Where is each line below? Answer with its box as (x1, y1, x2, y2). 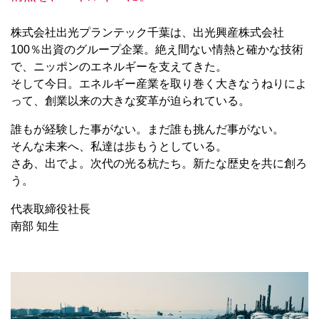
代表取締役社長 (11, 203, 90, 216)
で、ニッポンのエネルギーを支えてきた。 (11, 61, 227, 73)
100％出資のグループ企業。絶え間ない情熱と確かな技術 (11, 43, 303, 56)
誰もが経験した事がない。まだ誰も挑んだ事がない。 (11, 123, 284, 136)
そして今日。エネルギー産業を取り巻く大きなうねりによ (11, 78, 307, 90)
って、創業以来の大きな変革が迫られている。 (11, 95, 250, 108)
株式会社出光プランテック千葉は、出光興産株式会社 (11, 26, 284, 39)
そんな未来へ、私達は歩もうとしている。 (11, 140, 227, 153)
